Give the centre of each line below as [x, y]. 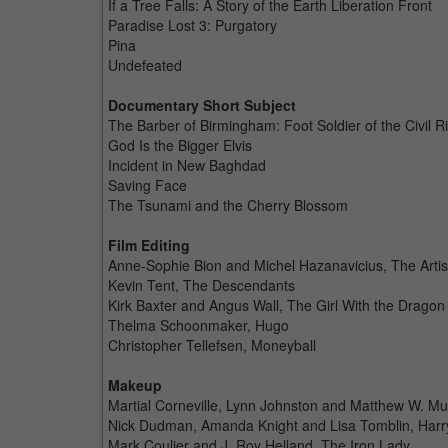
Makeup [135, 385]
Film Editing [149, 245]
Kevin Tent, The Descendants [201, 285]
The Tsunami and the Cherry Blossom [228, 205]
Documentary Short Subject [202, 105]
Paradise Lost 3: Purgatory [192, 25]
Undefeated [145, 65]
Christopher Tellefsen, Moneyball [212, 345]
